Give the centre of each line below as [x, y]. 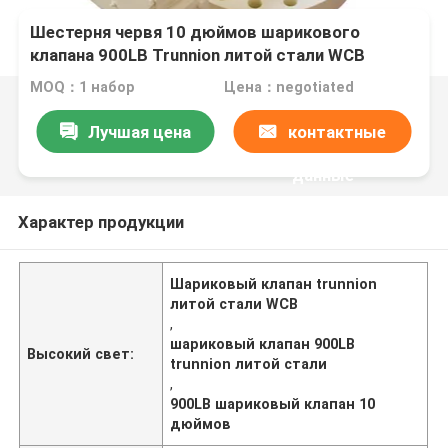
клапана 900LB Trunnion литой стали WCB [198, 55]
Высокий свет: [81, 353]
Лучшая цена [139, 131]
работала [69, 78]
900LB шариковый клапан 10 [273, 403]
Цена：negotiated [288, 87]
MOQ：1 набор [83, 87]
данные [322, 174]
